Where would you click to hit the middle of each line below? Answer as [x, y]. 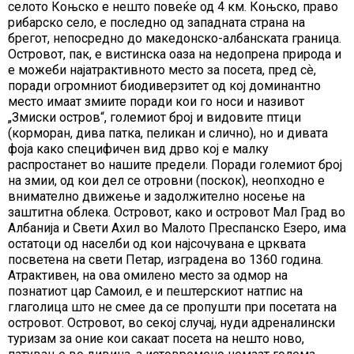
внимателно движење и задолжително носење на [156, 197]
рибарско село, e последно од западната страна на [156, 23]
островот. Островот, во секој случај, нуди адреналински [171, 323]
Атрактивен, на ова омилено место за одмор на [148, 276]
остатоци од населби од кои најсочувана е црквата [157, 244]
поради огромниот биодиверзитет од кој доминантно [164, 86]
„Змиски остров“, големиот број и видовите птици [154, 118]
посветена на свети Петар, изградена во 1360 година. [166, 260]
